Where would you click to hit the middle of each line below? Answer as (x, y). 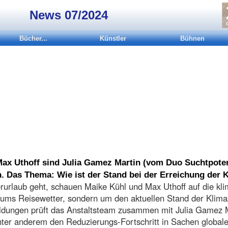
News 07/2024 (69, 15)
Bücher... (33, 38)
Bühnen (192, 38)
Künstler (113, 38)
